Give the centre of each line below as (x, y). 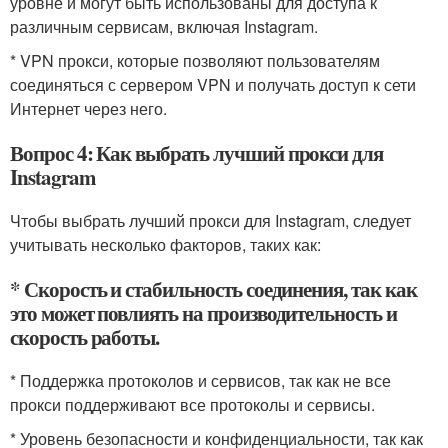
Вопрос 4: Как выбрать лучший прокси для (197, 152)
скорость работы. (85, 336)
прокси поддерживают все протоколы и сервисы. (192, 404)
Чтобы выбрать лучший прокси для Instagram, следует (210, 220)
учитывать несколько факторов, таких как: (165, 244)
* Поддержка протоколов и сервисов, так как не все (200, 380)
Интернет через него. (88, 108)
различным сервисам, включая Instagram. (164, 26)
